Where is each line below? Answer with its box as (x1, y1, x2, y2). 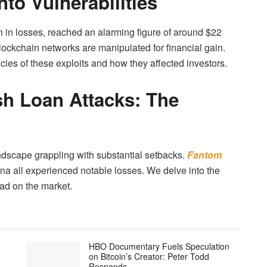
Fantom (185, 147, 222, 162)
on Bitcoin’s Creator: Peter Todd (89, 250, 209, 262)
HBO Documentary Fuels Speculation (89, 240, 229, 252)
